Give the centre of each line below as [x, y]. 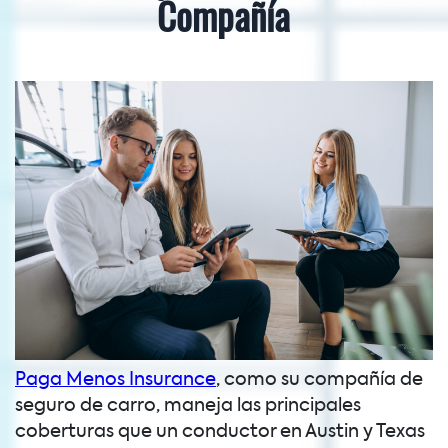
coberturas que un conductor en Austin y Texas [220, 431]
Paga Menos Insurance [115, 379]
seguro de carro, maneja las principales [188, 405]
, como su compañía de [319, 379]
